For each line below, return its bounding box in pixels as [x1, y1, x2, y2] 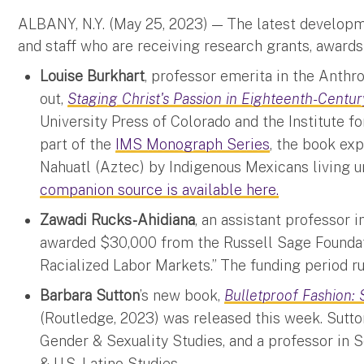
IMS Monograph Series [115, 135, 271, 153]
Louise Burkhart [40, 67, 145, 84]
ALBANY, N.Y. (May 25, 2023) [18, 15, 213, 32]
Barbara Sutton [40, 286, 141, 304]
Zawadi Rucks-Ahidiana [40, 210, 196, 228]
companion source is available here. [40, 180, 279, 198]
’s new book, [140, 286, 225, 304]
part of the [40, 135, 116, 153]
